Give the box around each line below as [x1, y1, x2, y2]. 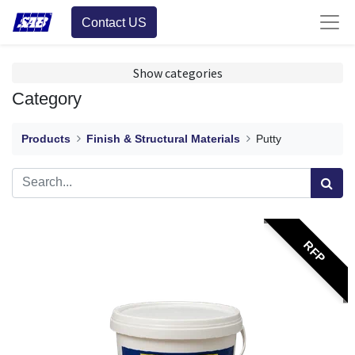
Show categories [132, 65, 223, 82]
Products [21, 134, 71, 143]
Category [12, 93, 82, 107]
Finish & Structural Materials [86, 134, 241, 143]
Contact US [82, 17, 147, 28]
